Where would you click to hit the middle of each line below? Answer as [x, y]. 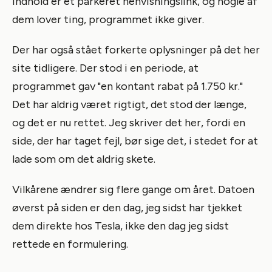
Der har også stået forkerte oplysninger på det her [136, 49]
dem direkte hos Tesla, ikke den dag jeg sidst [121, 226]
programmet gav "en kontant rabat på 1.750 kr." [127, 86]
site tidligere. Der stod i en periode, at [105, 68]
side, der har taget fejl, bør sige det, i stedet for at [135, 141]
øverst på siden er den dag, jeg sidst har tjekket [127, 207]
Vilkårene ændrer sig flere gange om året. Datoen [133, 189]
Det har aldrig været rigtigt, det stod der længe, [129, 104]
